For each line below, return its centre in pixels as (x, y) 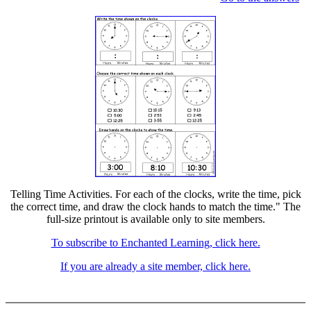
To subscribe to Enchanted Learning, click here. (155, 243)
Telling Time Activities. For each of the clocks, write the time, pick (155, 194)
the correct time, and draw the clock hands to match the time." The (155, 207)
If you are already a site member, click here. (155, 266)
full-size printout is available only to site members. (155, 219)
